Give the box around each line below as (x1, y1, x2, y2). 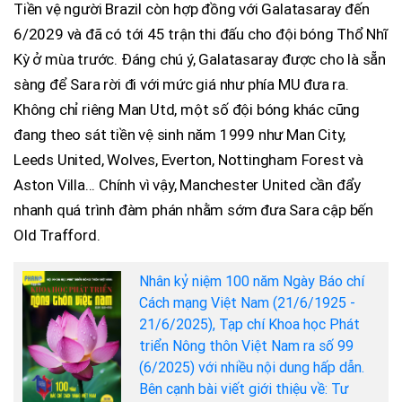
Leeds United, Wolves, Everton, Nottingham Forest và (13, 151, 363, 170)
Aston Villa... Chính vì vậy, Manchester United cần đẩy (13, 176, 362, 195)
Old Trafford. (13, 226, 100, 245)
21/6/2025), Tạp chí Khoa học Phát (139, 316, 360, 334)
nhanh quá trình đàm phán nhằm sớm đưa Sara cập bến (13, 201, 373, 220)
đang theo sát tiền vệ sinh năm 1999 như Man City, (13, 126, 346, 144)
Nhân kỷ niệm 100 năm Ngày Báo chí (139, 273, 364, 291)
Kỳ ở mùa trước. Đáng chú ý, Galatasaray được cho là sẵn (13, 50, 386, 69)
